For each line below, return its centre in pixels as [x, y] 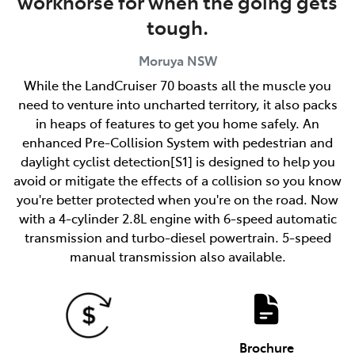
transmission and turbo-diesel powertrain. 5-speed [177, 237]
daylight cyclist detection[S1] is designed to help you [177, 160]
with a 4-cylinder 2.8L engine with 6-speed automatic [177, 218]
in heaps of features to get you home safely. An [177, 122]
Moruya [161, 60]
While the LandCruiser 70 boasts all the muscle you [177, 84]
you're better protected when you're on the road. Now [177, 198]
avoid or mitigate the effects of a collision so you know [177, 179]
